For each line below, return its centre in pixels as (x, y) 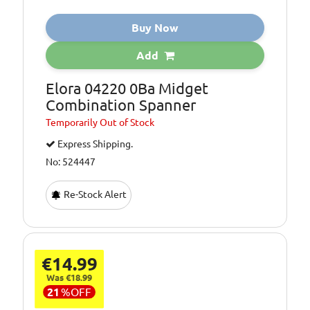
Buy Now (155, 27)
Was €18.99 (70, 277)
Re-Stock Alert (94, 194)
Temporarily (73, 122)
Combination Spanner (121, 104)
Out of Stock (127, 122)
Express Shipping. (94, 144)
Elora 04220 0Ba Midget (127, 88)
